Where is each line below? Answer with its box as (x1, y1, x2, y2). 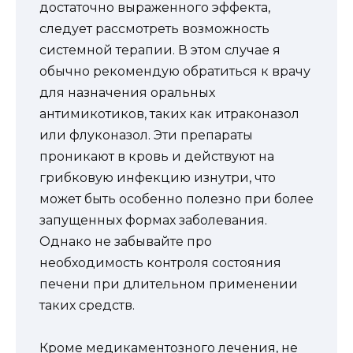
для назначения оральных (39, 85, 215, 101)
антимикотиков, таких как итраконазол (39, 106, 299, 122)
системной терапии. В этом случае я (39, 43, 281, 58)
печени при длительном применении (39, 277, 298, 292)
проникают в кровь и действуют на (39, 149, 274, 165)
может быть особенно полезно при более (39, 191, 314, 207)
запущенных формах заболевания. (39, 213, 267, 229)
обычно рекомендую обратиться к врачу (39, 64, 310, 80)
